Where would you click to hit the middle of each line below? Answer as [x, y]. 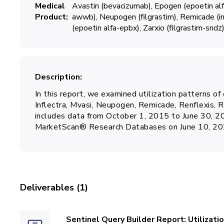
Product [50, 17]
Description [57, 77]
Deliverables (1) [54, 187]
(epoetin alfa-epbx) [105, 28]
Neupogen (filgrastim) [138, 17]
